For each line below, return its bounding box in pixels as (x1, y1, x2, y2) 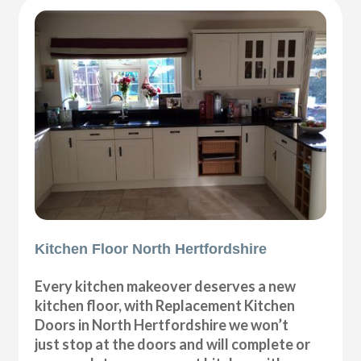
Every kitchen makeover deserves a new (35, 276, 297, 295)
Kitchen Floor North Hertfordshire (35, 240, 268, 257)
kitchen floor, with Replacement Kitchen (35, 296, 296, 314)
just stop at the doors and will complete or (35, 334, 311, 353)
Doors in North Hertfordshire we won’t (35, 315, 289, 334)
